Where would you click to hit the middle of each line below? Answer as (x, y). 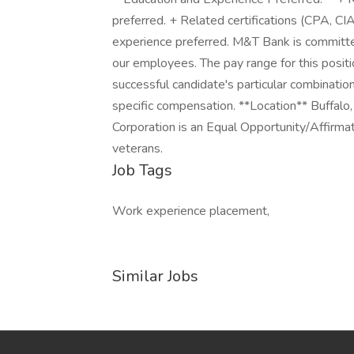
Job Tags (142, 170)
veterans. (137, 149)
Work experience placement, (191, 211)
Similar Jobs (155, 276)
